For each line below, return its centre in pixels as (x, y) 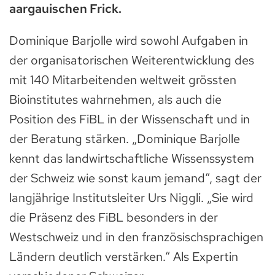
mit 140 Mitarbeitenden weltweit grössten (123, 79)
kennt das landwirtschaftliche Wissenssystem (132, 158)
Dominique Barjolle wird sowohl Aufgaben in (129, 40)
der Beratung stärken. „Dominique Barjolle (125, 138)
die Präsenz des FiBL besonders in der (114, 217)
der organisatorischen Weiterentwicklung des (132, 60)
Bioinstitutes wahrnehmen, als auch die (115, 99)
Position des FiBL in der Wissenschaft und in (130, 119)
